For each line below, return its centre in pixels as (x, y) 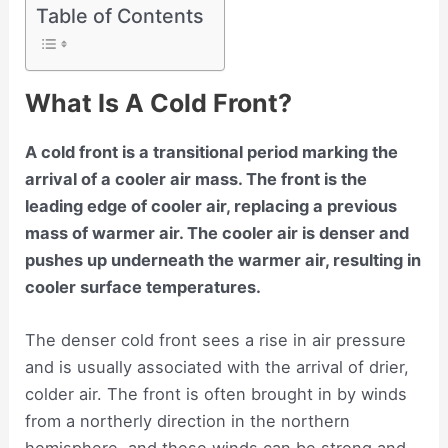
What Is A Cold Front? (159, 102)
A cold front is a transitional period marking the (212, 151)
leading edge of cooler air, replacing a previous (211, 205)
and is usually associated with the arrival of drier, (217, 367)
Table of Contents (120, 15)
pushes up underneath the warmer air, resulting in (223, 259)
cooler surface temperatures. (143, 286)
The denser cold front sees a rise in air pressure (216, 340)
